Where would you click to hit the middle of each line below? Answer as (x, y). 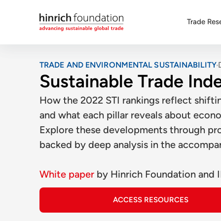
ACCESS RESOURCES (150, 200)
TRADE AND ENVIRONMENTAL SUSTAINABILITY (128, 65)
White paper (67, 174)
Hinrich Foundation (153, 174)
